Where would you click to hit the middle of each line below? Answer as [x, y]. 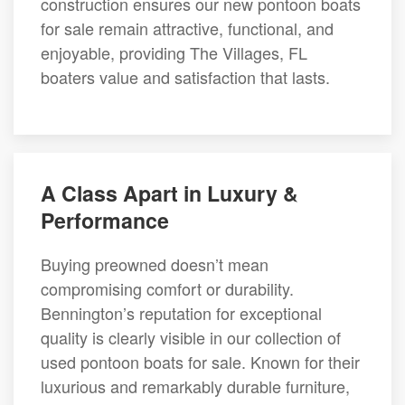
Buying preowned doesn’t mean [155, 264]
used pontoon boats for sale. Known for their [200, 362]
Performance [105, 220]
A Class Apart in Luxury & [170, 193]
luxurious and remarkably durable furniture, [195, 386]
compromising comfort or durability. [167, 288]
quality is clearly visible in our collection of [191, 337]
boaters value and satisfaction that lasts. [185, 77]
